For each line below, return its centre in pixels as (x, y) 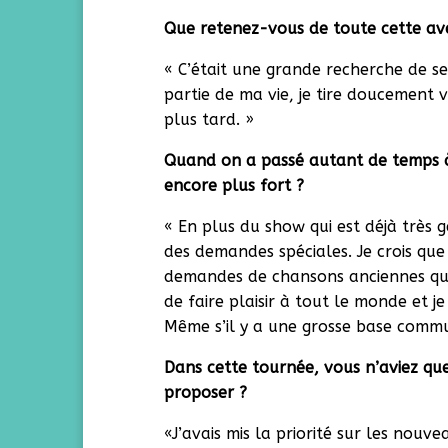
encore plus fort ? (234, 185)
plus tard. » (209, 119)
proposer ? (206, 392)
